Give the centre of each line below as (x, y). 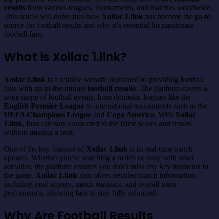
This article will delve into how (53, 16)
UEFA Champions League (48, 114)
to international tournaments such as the (146, 106)
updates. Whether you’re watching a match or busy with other (99, 157)
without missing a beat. (39, 132)
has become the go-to (177, 16)
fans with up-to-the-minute (46, 88)
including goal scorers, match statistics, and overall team (90, 184)
